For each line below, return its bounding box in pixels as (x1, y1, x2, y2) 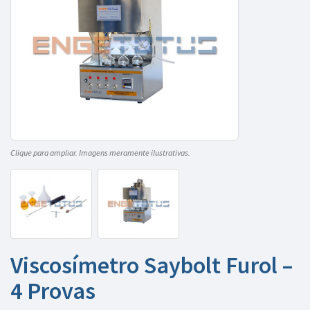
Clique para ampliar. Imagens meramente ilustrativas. (10, 147, 190, 158)
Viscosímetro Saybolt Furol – (10, 250, 293, 280)
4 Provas (10, 276, 95, 306)
